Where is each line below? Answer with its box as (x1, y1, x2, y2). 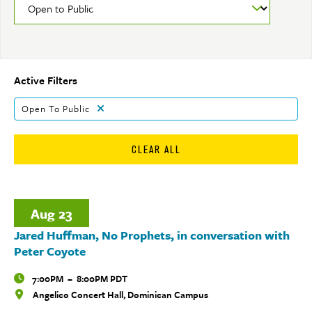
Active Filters (14, 72, 77, 88)
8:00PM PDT (77, 272, 127, 286)
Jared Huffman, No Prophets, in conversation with (14, 226, 290, 244)
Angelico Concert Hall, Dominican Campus (31, 288, 208, 302)
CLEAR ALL (131, 143, 181, 156)
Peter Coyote (14, 242, 86, 260)
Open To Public (22, 102, 90, 116)
